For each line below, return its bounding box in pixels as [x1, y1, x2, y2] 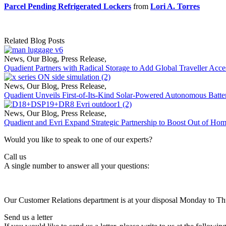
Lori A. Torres [150, 2, 200, 11]
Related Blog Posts [4, 36, 65, 45]
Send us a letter [4, 213, 52, 222]
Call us [4, 152, 26, 161]
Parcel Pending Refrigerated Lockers [4, 2, 131, 11]
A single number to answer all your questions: [4, 161, 149, 171]
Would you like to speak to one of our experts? [4, 135, 152, 144]
